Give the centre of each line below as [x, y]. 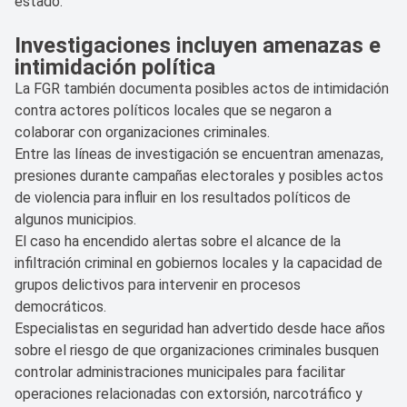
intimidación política [115, 67]
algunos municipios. [75, 219]
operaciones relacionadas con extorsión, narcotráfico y [189, 393]
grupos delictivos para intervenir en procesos [158, 284]
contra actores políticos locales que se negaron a [173, 110]
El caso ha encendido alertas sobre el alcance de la [178, 241]
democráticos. [60, 306]
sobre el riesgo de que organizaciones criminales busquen [197, 350]
